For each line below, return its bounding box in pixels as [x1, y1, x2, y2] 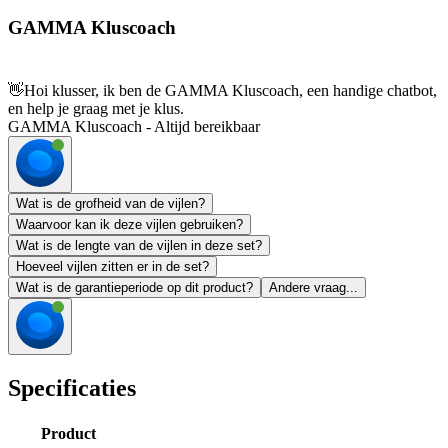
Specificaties [8, 375, 136, 402]
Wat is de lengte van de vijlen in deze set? [16, 238, 262, 254]
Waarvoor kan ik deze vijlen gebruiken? [16, 217, 243, 233]
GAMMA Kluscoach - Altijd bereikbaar [8, 118, 260, 136]
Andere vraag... [269, 280, 358, 296]
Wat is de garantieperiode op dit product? [16, 280, 253, 296]
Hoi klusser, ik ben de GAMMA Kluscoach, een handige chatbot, [24, 82, 437, 100]
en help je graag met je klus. [8, 100, 184, 118]
